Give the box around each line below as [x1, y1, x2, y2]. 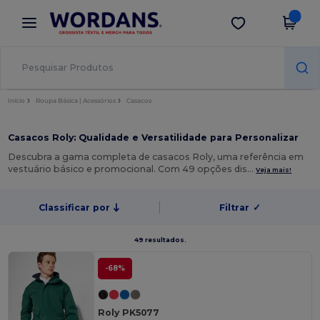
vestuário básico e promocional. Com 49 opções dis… [8, 164, 256, 175]
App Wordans [56, 9, 130, 22]
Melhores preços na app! [56, 20, 156, 31]
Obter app [250, 14, 299, 25]
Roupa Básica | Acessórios [36, 96, 116, 104]
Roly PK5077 [98, 306, 160, 318]
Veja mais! [256, 166, 292, 174]
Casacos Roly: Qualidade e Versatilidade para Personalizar [8, 132, 299, 144]
